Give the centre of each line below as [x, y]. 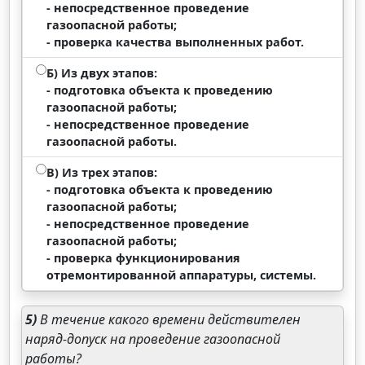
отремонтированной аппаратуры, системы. [182, 275]
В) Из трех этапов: [102, 172]
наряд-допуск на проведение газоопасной [153, 339]
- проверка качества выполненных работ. [176, 42]
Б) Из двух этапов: [102, 73]
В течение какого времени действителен [169, 319]
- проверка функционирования [144, 258]
